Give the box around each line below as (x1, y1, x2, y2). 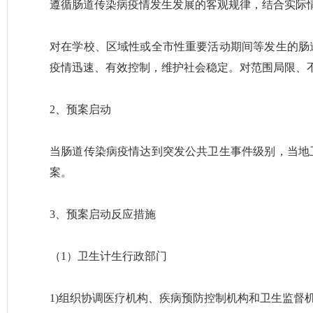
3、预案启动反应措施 (50, 208, 156, 220)
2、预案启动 (50, 103, 111, 115)
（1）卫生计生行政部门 (50, 250, 167, 262)
